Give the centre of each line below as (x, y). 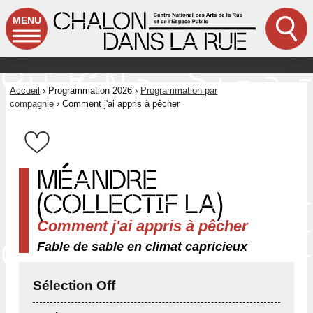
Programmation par (179, 91)
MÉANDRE (98, 180)
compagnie (32, 104)
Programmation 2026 (90, 91)
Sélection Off (74, 285)
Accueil (25, 91)
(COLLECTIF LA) (130, 204)
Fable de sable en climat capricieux (143, 247)
